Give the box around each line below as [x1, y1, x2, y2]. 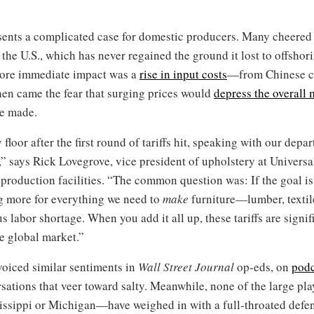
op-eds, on [234, 258, 292, 275]
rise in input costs [139, 65, 227, 82]
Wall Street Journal [138, 258, 234, 275]
